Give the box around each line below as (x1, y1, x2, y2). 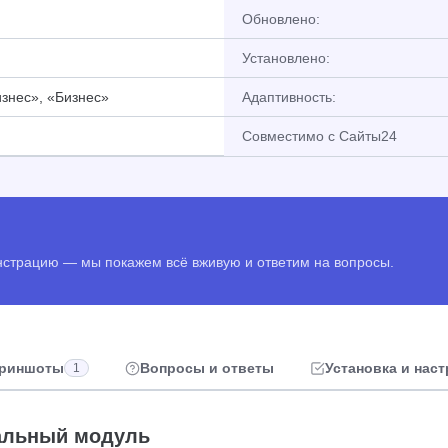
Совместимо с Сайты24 (242, 128, 397, 144)
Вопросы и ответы (140, 360, 274, 376)
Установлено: (242, 50, 330, 66)
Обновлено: (242, 11, 320, 27)
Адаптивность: (242, 89, 336, 105)
